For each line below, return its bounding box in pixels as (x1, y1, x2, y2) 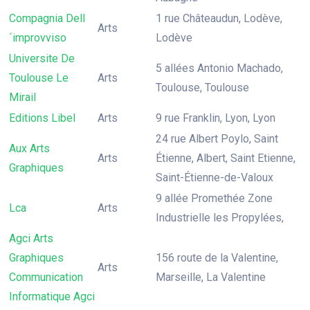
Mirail (9, 91, 36, 104)
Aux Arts (9, 142, 50, 155)
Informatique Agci (9, 290, 95, 303)
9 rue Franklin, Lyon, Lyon (156, 111, 275, 125)
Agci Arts (9, 232, 53, 245)
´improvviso (9, 31, 66, 44)
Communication (9, 271, 83, 284)
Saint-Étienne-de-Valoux (156, 171, 273, 184)
